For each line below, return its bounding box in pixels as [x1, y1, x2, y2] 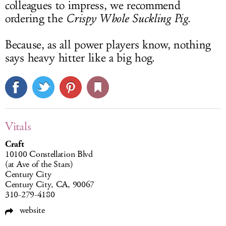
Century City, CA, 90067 [5, 179, 95, 191]
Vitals [5, 119, 31, 135]
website [17, 204, 45, 216]
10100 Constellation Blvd [5, 148, 93, 160]
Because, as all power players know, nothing [5, 38, 211, 52]
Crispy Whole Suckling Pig [66, 12, 188, 25]
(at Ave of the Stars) [5, 158, 73, 171]
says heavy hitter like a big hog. [5, 51, 155, 65]
